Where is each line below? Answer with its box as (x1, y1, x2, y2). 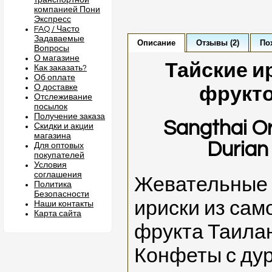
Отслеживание (34, 93, 92, 101)
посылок (34, 103, 67, 111)
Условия (34, 161, 67, 169)
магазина (34, 132, 71, 140)
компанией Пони (34, 5, 100, 14)
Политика (34, 180, 72, 189)
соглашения (34, 171, 82, 179)
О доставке (34, 83, 78, 92)
